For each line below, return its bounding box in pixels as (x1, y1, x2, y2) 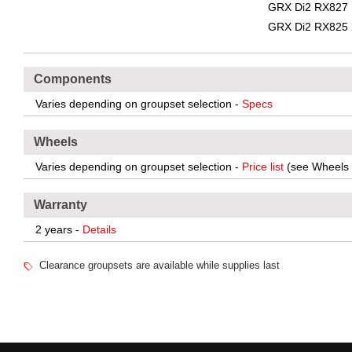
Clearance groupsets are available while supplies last (39, 259, 280, 271)
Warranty (34, 197, 87, 211)
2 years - (35, 222, 82, 236)
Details (82, 222, 116, 236)
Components (34, 71, 112, 86)
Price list (242, 159, 284, 173)
